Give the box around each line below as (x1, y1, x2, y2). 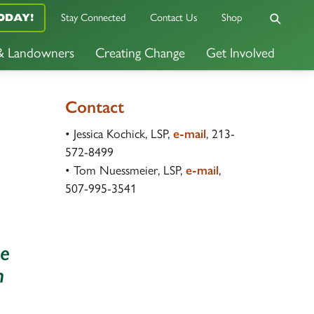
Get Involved (206, 45, 275, 62)
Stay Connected (61, 11, 126, 25)
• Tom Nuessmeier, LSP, (64, 163, 186, 177)
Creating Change (95, 45, 185, 62)
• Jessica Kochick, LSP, (64, 126, 173, 141)
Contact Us (150, 11, 198, 25)
